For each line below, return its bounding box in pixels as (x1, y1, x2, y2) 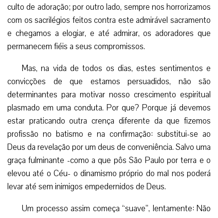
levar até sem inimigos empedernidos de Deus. (7, 181, 166, 192)
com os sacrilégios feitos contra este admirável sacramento (7, 14, 211, 26)
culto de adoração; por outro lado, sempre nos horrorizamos (7, 1, 211, 13)
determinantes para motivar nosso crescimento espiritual (7, 89, 211, 100)
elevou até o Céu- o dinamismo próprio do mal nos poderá (7, 167, 211, 179)
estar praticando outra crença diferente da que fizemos (7, 115, 211, 127)
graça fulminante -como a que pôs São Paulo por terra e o (7, 154, 211, 166)
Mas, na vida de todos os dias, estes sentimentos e (22, 62, 211, 74)
